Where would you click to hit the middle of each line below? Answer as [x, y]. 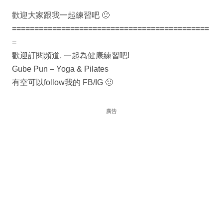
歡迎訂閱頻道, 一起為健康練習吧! [71, 56]
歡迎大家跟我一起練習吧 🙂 [61, 15]
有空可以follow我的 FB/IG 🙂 [62, 83]
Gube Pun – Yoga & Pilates [60, 69]
